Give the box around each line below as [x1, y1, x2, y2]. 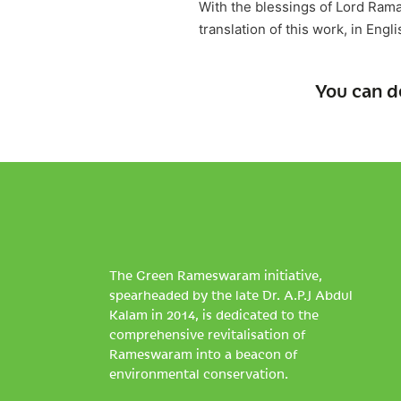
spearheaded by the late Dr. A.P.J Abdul [109, 286, 353, 303]
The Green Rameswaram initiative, [109, 266, 322, 284]
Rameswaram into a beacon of [109, 345, 298, 363]
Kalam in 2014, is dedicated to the [109, 305, 319, 323]
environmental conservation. [109, 364, 288, 382]
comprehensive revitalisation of [109, 325, 306, 343]
